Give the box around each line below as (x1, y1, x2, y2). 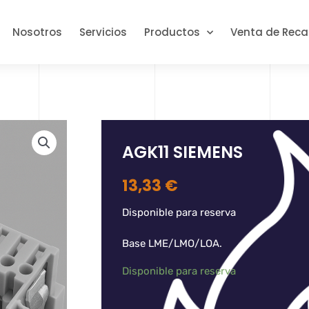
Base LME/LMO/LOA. (122, 237, 222, 250)
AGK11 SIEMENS (122, 141, 243, 164)
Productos (144, 24, 200, 39)
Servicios (79, 24, 127, 39)
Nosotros (12, 24, 62, 39)
